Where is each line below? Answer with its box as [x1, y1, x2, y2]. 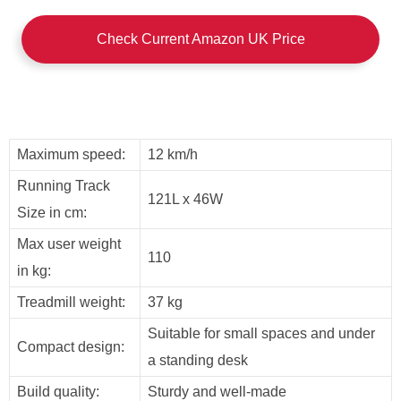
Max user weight [17, 236, 121, 252]
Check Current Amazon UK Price [96, 31, 305, 47]
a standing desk [148, 353, 248, 368]
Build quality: [17, 384, 99, 399]
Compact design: [17, 339, 124, 354]
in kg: [17, 263, 51, 278]
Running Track [17, 178, 110, 193]
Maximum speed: [17, 147, 125, 162]
